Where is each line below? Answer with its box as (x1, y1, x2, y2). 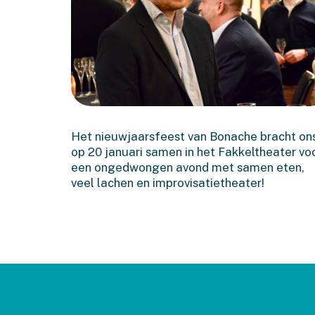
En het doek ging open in (90, 106, 271, 125)
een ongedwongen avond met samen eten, (70, 160, 304, 175)
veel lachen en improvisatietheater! (70, 176, 264, 191)
